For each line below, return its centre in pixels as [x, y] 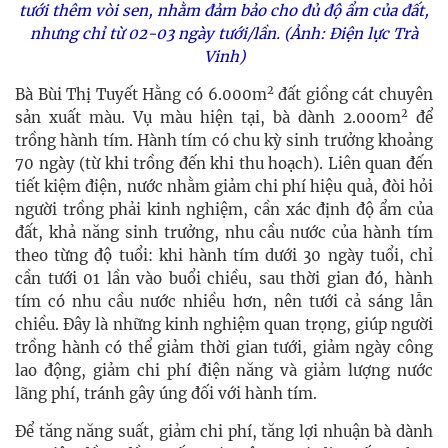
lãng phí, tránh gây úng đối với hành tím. [166, 394]
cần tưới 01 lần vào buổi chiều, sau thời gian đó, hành [224, 279]
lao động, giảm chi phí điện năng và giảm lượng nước [224, 371]
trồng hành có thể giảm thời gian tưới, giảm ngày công [224, 348]
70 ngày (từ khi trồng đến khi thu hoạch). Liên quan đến [224, 164]
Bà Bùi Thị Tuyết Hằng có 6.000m [141, 95]
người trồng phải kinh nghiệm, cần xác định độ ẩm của [224, 210]
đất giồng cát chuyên [353, 95]
